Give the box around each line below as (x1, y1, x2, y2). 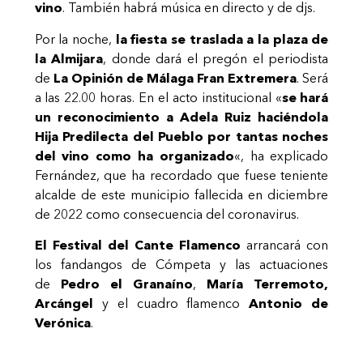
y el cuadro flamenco (101, 295, 241, 312)
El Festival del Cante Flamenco (34, 237, 247, 254)
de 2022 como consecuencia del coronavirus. (34, 205, 299, 222)
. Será (297, 69, 329, 86)
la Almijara (34, 49, 104, 66)
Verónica (34, 314, 91, 331)
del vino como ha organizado (34, 147, 234, 164)
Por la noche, (34, 30, 116, 47)
